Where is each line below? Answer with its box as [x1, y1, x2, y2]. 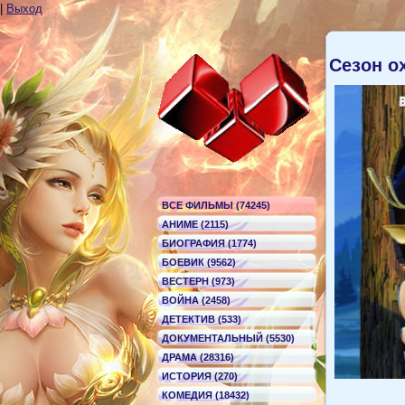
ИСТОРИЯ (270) [162, 371, 238, 381]
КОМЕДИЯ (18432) [162, 390, 250, 400]
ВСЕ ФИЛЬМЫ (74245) [162, 200, 270, 211]
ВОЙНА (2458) [162, 295, 231, 306]
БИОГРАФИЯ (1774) [162, 238, 257, 249]
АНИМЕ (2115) [162, 219, 229, 230]
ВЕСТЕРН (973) [162, 276, 235, 287]
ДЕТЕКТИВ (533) [162, 314, 241, 325]
